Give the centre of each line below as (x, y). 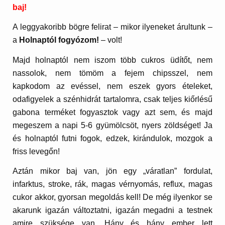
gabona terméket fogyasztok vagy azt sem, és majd (113, 112)
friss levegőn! (36, 151)
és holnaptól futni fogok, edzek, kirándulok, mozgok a (113, 138)
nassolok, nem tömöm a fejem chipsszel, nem (113, 73)
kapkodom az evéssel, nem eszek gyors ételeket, (113, 86)
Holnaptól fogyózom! (58, 40)
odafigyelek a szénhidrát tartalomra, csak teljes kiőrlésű (113, 99)
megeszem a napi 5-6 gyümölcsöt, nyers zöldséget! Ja (113, 125)
